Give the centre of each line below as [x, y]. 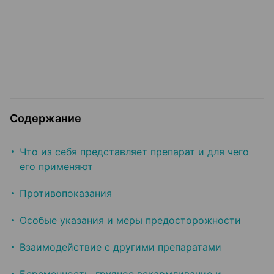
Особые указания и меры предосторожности [130, 220]
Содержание [46, 119]
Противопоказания [66, 194]
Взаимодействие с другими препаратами [120, 247]
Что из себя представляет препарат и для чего [134, 152]
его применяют [56, 167]
